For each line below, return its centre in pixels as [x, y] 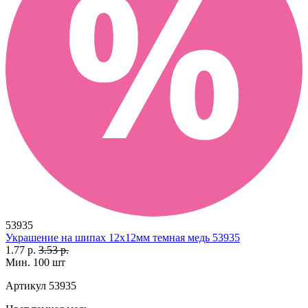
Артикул [26, 285]
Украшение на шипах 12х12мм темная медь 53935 [123, 237]
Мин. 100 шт [35, 262]
